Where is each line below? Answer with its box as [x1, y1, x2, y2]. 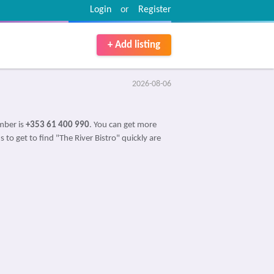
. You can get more [89, 120, 157, 130]
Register [138, 5, 171, 15]
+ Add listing [108, 40, 160, 50]
